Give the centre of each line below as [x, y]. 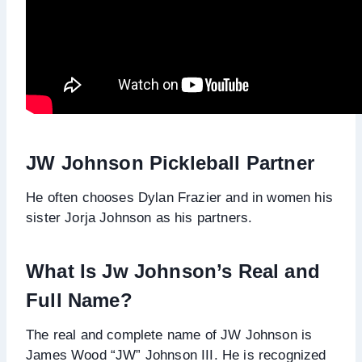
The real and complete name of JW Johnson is [169, 335]
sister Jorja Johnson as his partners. [139, 217]
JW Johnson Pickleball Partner [170, 162]
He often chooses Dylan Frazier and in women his [179, 197]
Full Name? [79, 300]
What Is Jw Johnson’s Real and [173, 271]
